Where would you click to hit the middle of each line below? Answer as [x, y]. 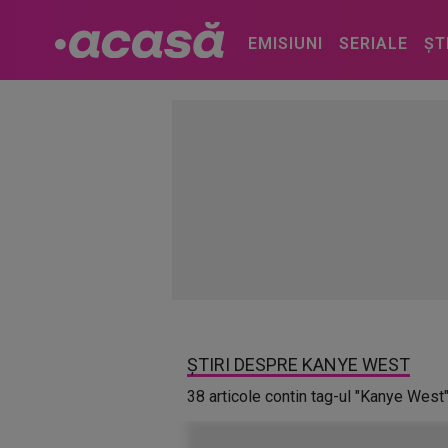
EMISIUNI [285, 43]
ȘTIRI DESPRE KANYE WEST [298, 364]
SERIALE [373, 43]
